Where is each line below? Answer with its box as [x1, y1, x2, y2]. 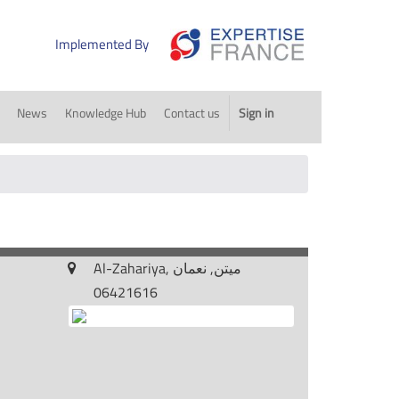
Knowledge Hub [64, 103, 146, 122]
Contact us [163, 103, 220, 122]
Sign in [238, 103, 274, 122]
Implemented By [54, 34, 149, 55]
